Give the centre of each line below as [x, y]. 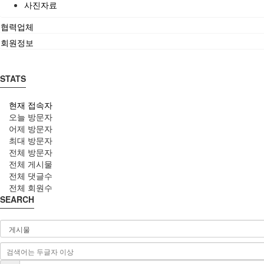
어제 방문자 [31, 129]
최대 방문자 [31, 141]
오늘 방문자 [31, 117]
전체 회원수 [31, 188]
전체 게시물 [31, 164]
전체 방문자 [31, 152]
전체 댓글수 [31, 176]
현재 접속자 [31, 105]
